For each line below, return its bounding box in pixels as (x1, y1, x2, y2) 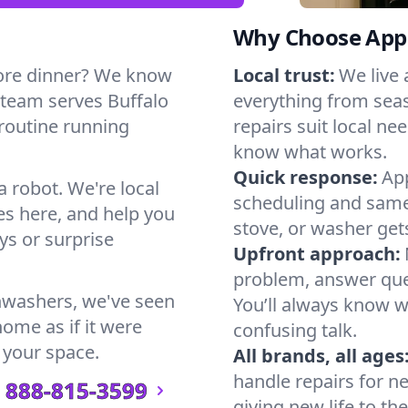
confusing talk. (233, 318, 357, 342)
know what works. (233, 139, 387, 164)
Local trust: (233, 63, 335, 87)
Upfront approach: (233, 241, 401, 266)
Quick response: (233, 165, 378, 189)
